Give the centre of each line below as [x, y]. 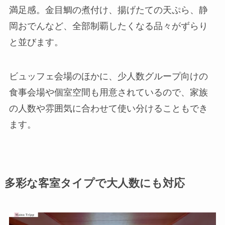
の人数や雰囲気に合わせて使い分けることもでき [108, 108]
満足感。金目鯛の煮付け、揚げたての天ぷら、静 [108, 10]
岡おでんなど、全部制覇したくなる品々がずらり [108, 26]
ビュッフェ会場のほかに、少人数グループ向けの [108, 76]
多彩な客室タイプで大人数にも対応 [94, 183]
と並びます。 [36, 42]
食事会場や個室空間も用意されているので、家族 [108, 92]
